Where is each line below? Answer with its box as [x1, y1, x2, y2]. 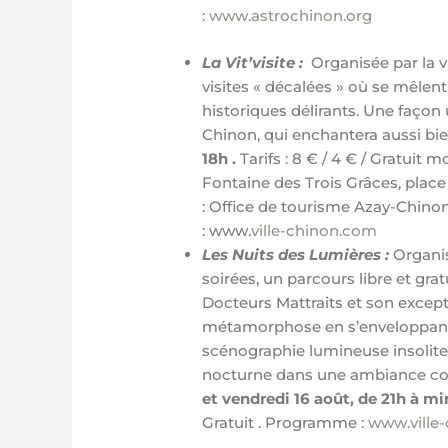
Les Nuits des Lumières [202, 244, 382, 264]
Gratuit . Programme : [202, 412, 369, 432]
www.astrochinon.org [209, 6, 373, 25]
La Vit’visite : [202, 52, 312, 72]
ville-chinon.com [251, 220, 378, 240]
